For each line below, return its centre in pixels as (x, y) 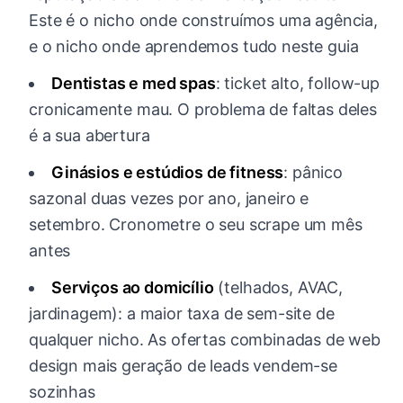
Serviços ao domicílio (133, 288)
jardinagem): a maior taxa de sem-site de (182, 314)
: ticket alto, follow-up (297, 84)
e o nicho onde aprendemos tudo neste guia (194, 47)
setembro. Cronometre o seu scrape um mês (196, 225)
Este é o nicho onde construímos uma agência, (203, 21)
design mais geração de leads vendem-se (183, 366)
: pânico (313, 173)
